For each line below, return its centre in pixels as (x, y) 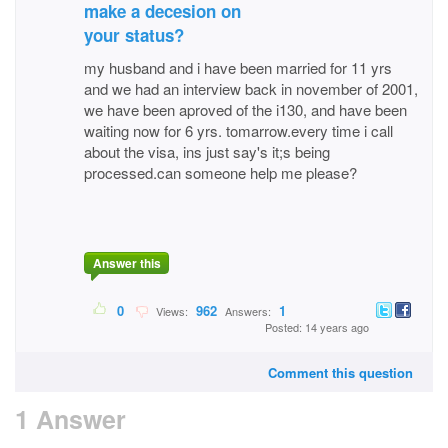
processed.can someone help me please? (220, 172)
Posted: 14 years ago (317, 327)
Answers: (248, 311)
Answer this (126, 263)
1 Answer (70, 419)
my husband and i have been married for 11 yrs (238, 67)
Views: (170, 311)
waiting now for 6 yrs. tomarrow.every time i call (238, 130)
